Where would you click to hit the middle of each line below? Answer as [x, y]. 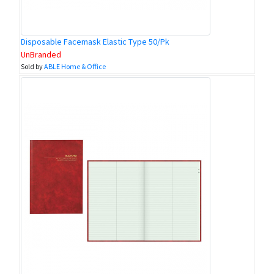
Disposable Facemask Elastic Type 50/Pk [95, 42]
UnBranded [41, 55]
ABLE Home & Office [75, 67]
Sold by [32, 67]
